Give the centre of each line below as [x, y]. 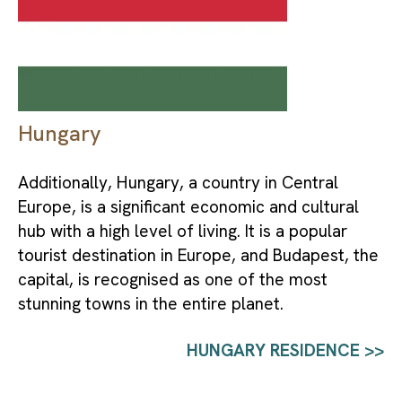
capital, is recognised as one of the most [173, 280]
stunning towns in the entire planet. [151, 304]
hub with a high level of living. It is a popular [183, 231]
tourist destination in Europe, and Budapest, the [198, 255]
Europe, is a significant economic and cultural [188, 207]
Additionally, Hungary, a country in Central [178, 183]
